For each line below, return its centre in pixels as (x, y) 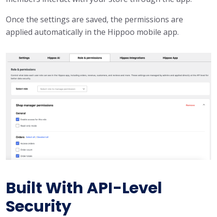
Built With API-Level (84, 187)
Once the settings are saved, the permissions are (94, 20)
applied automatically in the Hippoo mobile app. (92, 32)
